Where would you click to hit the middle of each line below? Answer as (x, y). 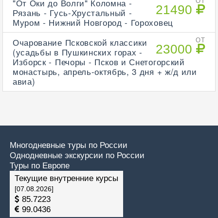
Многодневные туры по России (69, 145)
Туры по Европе (40, 166)
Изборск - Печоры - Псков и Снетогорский (99, 62)
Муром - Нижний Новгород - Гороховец (93, 22)
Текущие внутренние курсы (66, 178)
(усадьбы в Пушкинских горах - (78, 52)
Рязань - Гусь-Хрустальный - (73, 12)
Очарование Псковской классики (80, 42)
